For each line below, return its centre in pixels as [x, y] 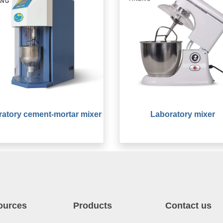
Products [92, 206]
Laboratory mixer [182, 114]
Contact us [188, 206]
